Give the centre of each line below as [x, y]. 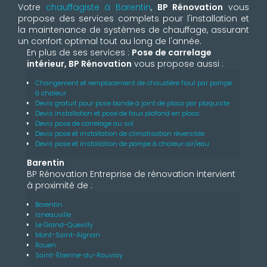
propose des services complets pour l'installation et [133, 19]
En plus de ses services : [79, 53]
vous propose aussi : [178, 64]
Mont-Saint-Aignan [68, 235]
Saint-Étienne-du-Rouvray [79, 255]
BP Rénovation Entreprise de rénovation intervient [131, 174]
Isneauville [53, 215]
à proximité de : [60, 186]
